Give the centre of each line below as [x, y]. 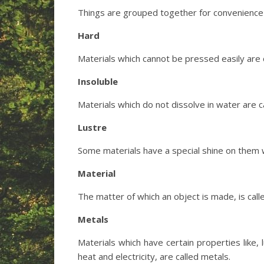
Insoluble [98, 81]
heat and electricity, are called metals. [154, 256]
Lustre [92, 127]
